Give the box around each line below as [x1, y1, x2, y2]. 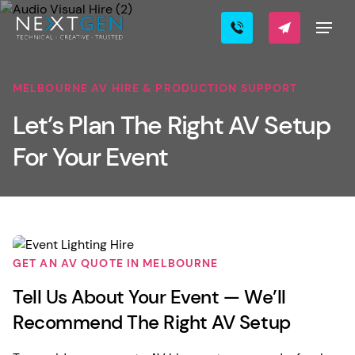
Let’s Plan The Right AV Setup [13, 109, 330, 142]
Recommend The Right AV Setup [13, 310, 291, 335]
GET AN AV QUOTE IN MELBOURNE [13, 256, 219, 271]
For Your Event [13, 140, 169, 174]
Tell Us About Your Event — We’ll [13, 284, 286, 310]
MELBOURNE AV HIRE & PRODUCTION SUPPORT [13, 81, 298, 95]
